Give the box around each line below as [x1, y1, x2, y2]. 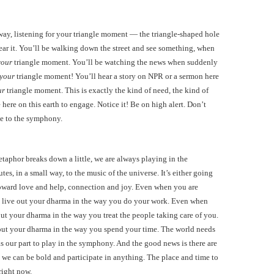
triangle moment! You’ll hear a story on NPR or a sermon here [15, 72, 219, 81]
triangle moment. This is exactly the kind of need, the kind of [5, 86, 209, 95]
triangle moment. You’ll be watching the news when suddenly [12, 57, 218, 67]
